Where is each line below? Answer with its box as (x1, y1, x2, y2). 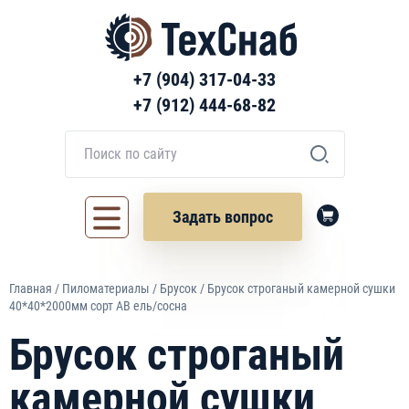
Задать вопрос (173, 207, 273, 226)
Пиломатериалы (62, 281, 150, 296)
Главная (9, 281, 52, 296)
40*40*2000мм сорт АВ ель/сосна (9, 299, 187, 313)
